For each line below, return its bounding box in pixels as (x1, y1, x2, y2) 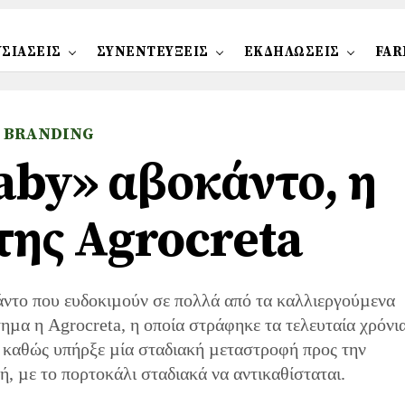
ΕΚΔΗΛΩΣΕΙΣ (243, 43, 340, 61)
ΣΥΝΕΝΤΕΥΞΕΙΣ (96, 43, 209, 61)
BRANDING (4, 124, 94, 145)
